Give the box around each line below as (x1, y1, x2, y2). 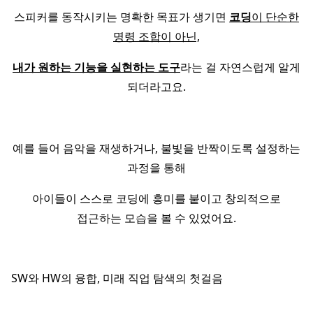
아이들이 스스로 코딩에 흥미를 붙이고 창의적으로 (32, 191, 281, 207)
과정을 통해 (127, 160, 186, 176)
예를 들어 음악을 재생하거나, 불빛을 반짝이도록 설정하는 (13, 140, 300, 156)
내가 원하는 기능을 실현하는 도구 (13, 59, 180, 75)
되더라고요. (127, 79, 186, 95)
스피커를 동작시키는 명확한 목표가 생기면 (14, 9, 226, 25)
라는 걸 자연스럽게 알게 (180, 59, 300, 75)
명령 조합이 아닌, (113, 29, 200, 45)
